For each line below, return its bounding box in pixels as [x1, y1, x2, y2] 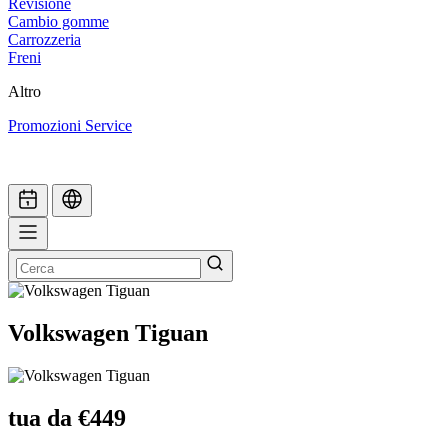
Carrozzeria [8, 31, 81, 49]
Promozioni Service [8, 117, 132, 135]
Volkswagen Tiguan [8, 319, 208, 346]
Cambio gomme [8, 13, 109, 31]
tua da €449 [8, 404, 126, 431]
